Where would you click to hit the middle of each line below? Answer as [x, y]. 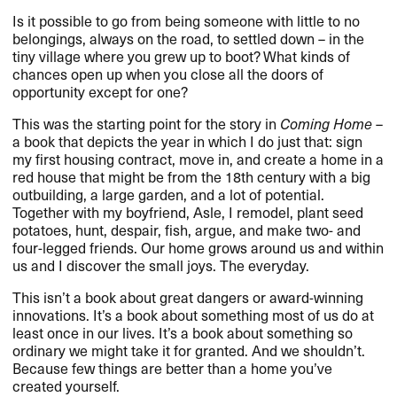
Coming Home [327, 123]
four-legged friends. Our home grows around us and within [198, 247]
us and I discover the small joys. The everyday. [161, 265]
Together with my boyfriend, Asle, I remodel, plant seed [188, 211]
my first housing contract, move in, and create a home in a [198, 158]
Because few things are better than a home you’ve [173, 367]
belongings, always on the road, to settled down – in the [189, 38]
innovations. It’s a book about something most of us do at [194, 314]
